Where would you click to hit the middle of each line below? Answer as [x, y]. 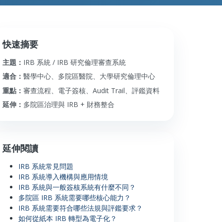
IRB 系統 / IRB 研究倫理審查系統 [75, 62]
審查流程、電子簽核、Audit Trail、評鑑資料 [92, 90]
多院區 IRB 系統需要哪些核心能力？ [75, 197]
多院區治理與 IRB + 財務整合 [69, 105]
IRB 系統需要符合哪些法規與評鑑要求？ [81, 208]
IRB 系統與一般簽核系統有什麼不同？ [77, 187]
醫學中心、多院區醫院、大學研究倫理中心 [89, 76]
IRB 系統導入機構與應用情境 [63, 176]
